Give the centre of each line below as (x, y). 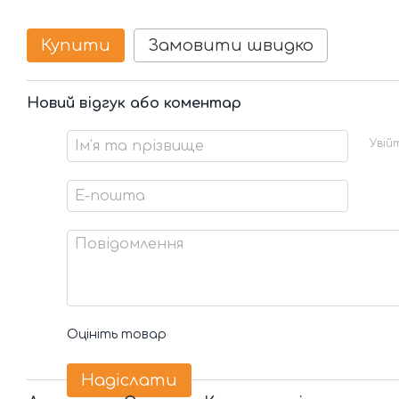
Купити (76, 45)
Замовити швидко (231, 45)
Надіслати (129, 380)
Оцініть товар (117, 334)
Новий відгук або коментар (134, 103)
